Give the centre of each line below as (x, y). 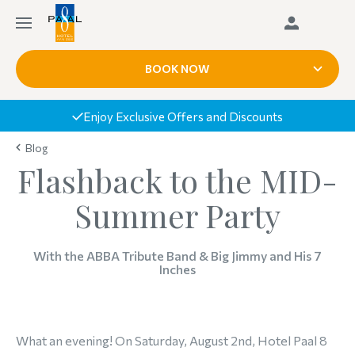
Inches (177, 269)
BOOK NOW (177, 69)
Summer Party (177, 215)
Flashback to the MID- (177, 180)
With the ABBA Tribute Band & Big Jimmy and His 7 (177, 256)
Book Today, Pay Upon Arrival (224, 116)
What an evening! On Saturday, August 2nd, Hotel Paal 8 (172, 340)
